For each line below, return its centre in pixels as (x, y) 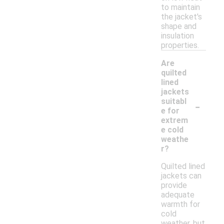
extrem (174, 120)
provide (174, 185)
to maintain (180, 7)
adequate (178, 195)
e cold (172, 130)
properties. (180, 45)
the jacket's (181, 17)
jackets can (181, 176)
